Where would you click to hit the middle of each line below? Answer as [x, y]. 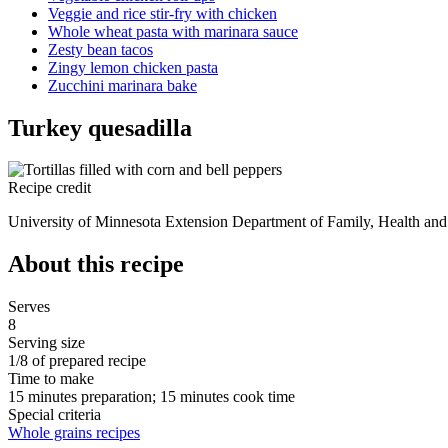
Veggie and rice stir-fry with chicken [162, 13]
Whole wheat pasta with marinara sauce [173, 31]
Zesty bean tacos [100, 49]
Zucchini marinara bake [122, 85]
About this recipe [96, 264]
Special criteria [54, 415]
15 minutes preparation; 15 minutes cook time [151, 397]
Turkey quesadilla [100, 127]
